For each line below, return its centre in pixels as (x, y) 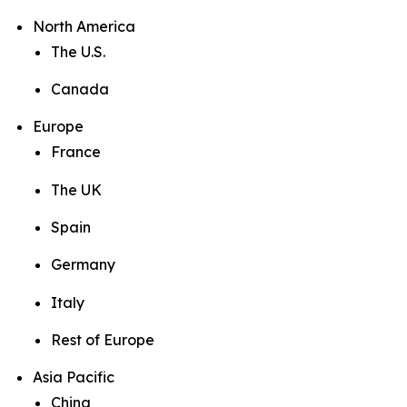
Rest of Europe (103, 339)
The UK (76, 189)
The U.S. (78, 51)
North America (84, 26)
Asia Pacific (74, 377)
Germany (83, 265)
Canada (80, 89)
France (76, 152)
